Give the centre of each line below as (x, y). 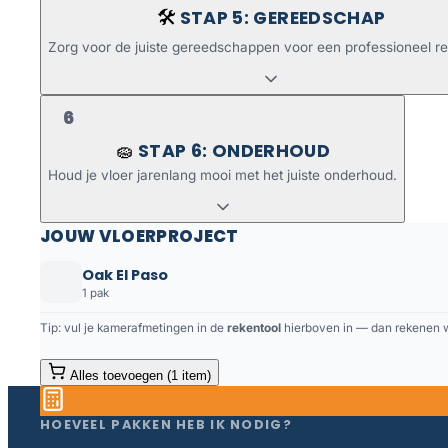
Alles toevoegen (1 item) (140, 376)
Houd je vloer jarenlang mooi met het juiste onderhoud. (222, 175)
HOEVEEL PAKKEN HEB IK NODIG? (166, 425)
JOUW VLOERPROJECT (139, 235)
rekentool (254, 328)
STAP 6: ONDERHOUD (234, 150)
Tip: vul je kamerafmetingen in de (133, 328)
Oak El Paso (125, 274)
